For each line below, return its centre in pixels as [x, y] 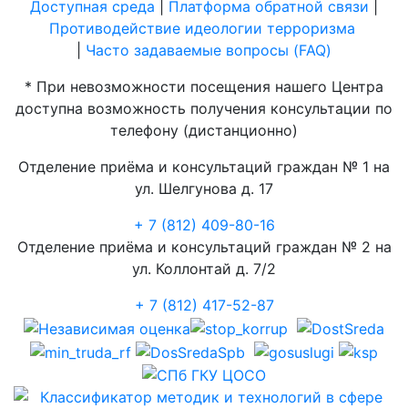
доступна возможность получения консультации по [204, 109]
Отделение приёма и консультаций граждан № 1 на [204, 167]
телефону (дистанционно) [204, 131]
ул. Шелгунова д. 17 [204, 189]
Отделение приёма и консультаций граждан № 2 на [204, 247]
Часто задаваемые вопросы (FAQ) [209, 51]
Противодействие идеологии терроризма [204, 29]
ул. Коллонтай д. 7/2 [204, 269]
